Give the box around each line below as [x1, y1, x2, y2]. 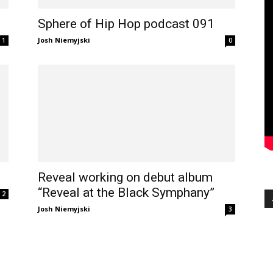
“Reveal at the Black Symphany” [38, 185, 214, 200]
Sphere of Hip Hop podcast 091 [38, 16, 214, 31]
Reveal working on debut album [38, 170, 213, 185]
